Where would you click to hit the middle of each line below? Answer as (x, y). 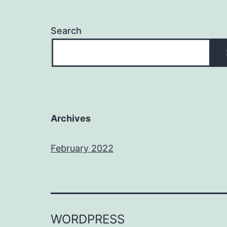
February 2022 (82, 148)
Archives (71, 118)
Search (66, 31)
